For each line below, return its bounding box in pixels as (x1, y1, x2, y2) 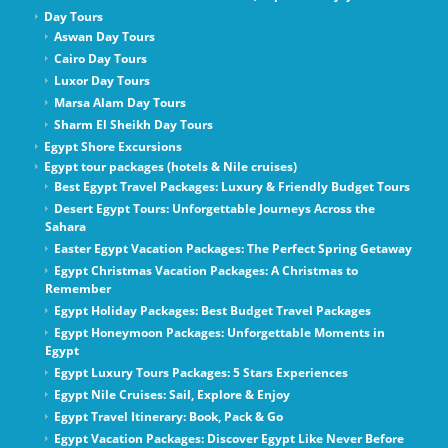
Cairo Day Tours (53, 50, 147, 68)
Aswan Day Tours (53, 28, 155, 46)
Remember (44, 280, 111, 298)
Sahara (44, 218, 86, 236)
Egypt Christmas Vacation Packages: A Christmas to (53, 262, 358, 280)
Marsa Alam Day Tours (53, 94, 186, 112)
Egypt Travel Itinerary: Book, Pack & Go (53, 408, 283, 426)
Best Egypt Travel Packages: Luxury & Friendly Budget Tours (53, 178, 410, 196)
